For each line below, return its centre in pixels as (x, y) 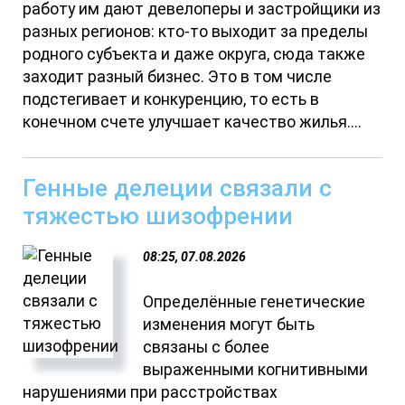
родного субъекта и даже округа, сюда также (194, 55)
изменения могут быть (229, 325)
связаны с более (207, 347)
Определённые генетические (254, 302)
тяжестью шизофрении (158, 216)
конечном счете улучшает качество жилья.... (193, 122)
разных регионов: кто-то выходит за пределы (196, 32)
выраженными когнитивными (256, 370)
